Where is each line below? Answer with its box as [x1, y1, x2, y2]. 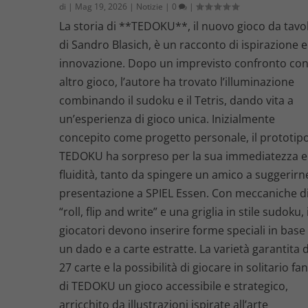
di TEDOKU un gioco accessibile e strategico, [59, 278, 289, 294]
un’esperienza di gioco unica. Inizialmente [59, 111, 276, 126]
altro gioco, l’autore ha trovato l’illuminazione [59, 74, 295, 89]
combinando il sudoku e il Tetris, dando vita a [59, 92, 294, 108]
